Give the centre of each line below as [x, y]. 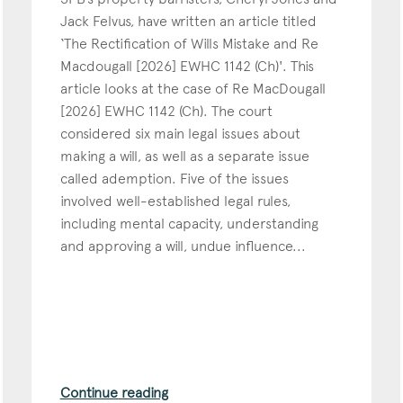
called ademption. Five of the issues [174, 178]
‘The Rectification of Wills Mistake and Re [189, 43]
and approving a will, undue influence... [183, 246]
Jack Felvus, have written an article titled [188, 21]
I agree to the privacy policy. [87, 288]
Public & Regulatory [60, 212]
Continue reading [114, 392]
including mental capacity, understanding [189, 223]
